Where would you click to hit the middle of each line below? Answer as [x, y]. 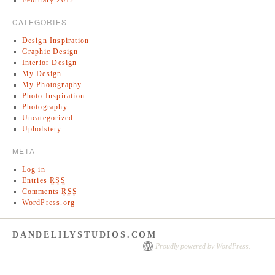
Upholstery [42, 129]
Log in [33, 169]
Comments [42, 191]
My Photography [52, 84]
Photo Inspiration [53, 95]
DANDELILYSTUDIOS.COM [85, 234]
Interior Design [49, 62]
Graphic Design [50, 51]
